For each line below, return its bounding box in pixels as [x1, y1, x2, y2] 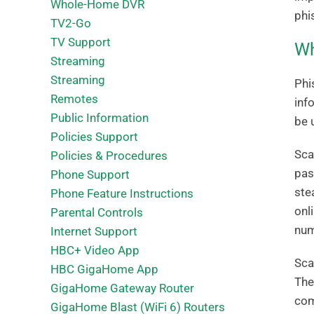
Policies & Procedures [50, 149, 168, 163]
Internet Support [50, 224, 137, 238]
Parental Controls [50, 205, 143, 219]
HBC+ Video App [50, 243, 139, 257]
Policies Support [50, 130, 138, 144]
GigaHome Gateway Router [50, 281, 194, 295]
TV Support [50, 35, 111, 49]
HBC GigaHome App [50, 262, 158, 276]
